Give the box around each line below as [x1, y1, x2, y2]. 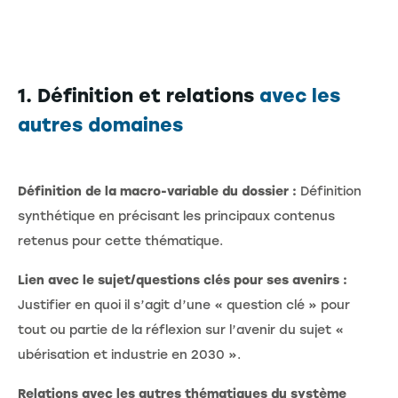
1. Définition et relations [18, 84, 259, 107]
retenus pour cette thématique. [18, 234, 223, 250]
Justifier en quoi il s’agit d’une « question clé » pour [18, 298, 350, 314]
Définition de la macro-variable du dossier [18, 184, 289, 200]
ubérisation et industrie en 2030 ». [18, 347, 241, 363]
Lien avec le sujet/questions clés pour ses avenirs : [18, 273, 347, 289]
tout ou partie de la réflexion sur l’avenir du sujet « [18, 322, 344, 338]
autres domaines [18, 114, 183, 137]
